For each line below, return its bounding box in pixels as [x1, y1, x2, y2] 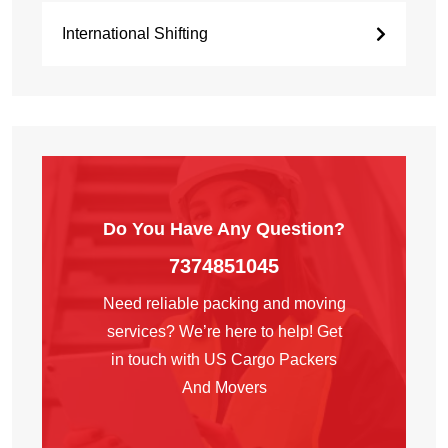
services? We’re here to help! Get [106, 323, 342, 341]
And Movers [181, 379, 267, 397]
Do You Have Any [103, 219, 256, 240]
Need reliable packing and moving [102, 295, 346, 313]
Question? [256, 219, 345, 240]
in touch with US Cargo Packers [111, 351, 337, 369]
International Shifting [62, 25, 208, 43]
